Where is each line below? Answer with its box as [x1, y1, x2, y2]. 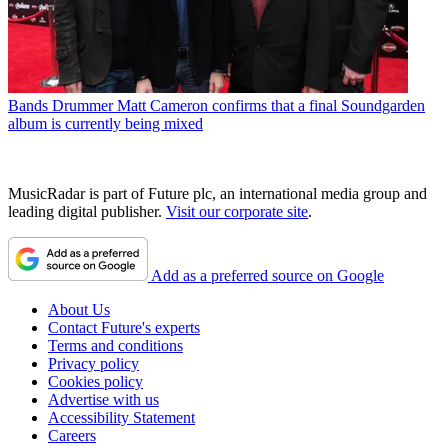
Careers [48, 427, 96, 445]
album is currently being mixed [8, 115, 203, 133]
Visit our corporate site [166, 203, 308, 221]
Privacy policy [48, 355, 139, 373]
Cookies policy [48, 373, 143, 391]
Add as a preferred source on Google [151, 267, 384, 285]
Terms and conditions [48, 337, 183, 355]
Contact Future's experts [48, 319, 200, 337]
